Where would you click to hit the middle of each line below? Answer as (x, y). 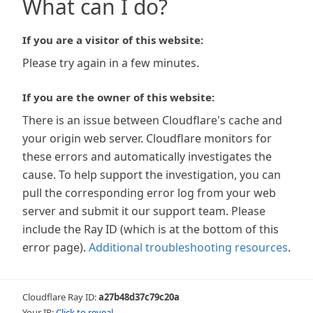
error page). (54, 247)
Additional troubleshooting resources (188, 247)
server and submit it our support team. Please (144, 211)
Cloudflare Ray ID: (60, 297)
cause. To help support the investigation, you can (152, 175)
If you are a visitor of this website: (113, 40)
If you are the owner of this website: (118, 97)
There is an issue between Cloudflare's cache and (152, 120)
